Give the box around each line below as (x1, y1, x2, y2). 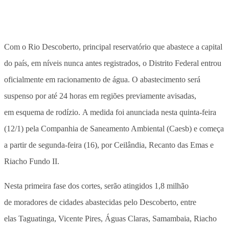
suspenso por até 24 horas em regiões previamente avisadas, (4, 91, 196, 100)
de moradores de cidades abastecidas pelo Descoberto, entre (4, 197, 196, 207)
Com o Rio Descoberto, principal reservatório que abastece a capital (4, 42, 222, 51)
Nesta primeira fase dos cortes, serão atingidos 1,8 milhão (4, 181, 189, 190)
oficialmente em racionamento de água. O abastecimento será (4, 75, 200, 84)
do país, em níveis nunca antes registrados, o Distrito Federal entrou (4, 58, 221, 67)
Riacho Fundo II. (4, 156, 59, 166)
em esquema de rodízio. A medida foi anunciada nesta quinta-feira (4, 107, 216, 117)
